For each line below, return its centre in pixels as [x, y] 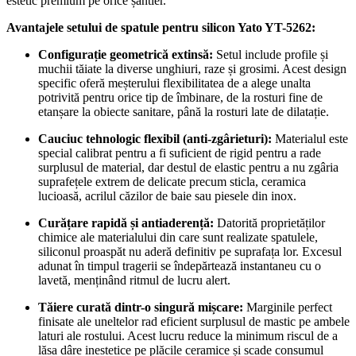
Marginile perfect [288, 307]
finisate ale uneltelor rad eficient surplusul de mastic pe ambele [194, 321]
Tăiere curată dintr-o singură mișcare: [141, 307]
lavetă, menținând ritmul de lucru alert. [134, 280]
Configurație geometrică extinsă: [126, 54]
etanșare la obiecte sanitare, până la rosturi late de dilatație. [184, 111]
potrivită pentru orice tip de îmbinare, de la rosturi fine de [180, 97]
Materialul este [310, 138]
